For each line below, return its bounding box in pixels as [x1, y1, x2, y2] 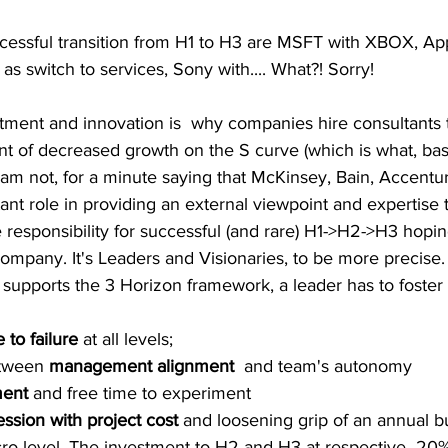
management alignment [49, 356, 239, 377]
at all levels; [78, 329, 178, 350]
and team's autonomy [239, 356, 412, 377]
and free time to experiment [28, 383, 251, 404]
